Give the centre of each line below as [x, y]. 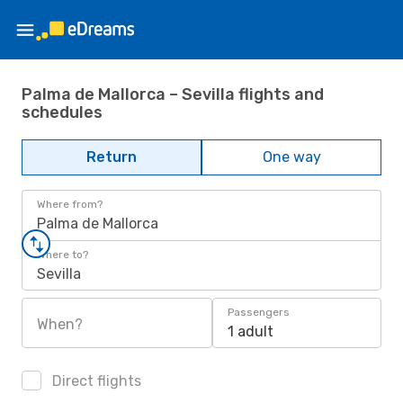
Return [112, 157]
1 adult [251, 331]
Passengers [259, 312]
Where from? [70, 204]
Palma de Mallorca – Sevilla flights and [173, 94]
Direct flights [95, 381]
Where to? [63, 255]
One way [291, 157]
